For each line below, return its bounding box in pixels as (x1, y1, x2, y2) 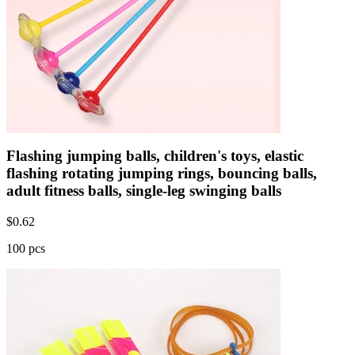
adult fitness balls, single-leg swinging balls (6, 182, 281, 200)
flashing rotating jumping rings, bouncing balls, (6, 165, 317, 182)
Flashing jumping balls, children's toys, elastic (6, 147, 303, 165)
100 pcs (6, 242, 45, 256)
